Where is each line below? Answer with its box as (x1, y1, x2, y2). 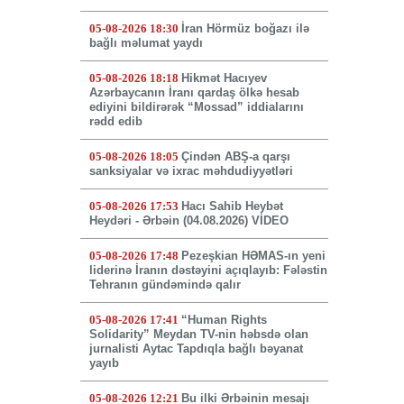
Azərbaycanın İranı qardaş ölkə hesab (88, 86, 299, 100)
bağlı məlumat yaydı (88, 36, 203, 50)
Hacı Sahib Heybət (180, 199, 283, 214)
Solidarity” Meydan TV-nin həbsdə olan (88, 327, 308, 342)
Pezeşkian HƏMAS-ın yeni (180, 249, 326, 263)
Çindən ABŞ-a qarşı (180, 150, 290, 164)
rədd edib (88, 115, 142, 129)
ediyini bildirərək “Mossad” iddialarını (88, 100, 304, 115)
